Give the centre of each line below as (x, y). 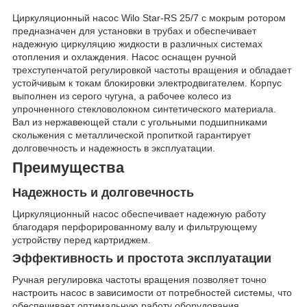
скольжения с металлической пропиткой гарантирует (132, 135)
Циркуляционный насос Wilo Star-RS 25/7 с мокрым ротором (149, 18)
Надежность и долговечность (103, 193)
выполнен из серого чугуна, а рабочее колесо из (122, 96)
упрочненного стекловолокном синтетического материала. (144, 109)
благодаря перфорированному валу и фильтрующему (135, 226)
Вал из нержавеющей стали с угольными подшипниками (140, 122)
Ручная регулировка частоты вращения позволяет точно (139, 279)
